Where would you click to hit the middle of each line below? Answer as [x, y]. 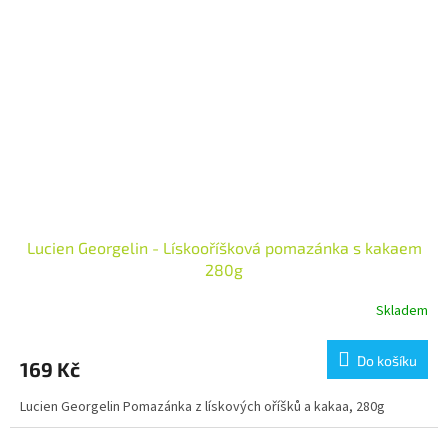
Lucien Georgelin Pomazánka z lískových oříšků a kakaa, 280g [202, 407]
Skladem [402, 310]
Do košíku [387, 361]
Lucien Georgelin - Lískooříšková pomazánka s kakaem [224, 248]
